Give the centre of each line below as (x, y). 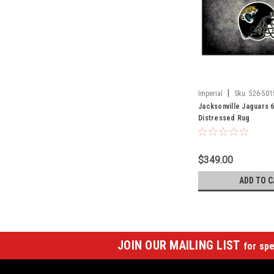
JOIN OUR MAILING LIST (180, 245)
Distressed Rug (224, 118)
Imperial (210, 93)
